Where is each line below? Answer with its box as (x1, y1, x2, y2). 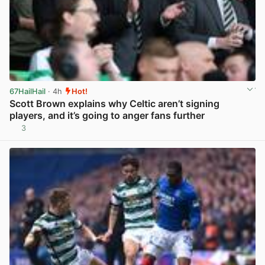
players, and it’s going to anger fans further (9, 109, 205, 121)
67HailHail (9, 86, 46, 96)
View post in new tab (179, 128, 254, 137)
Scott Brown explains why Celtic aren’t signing (9, 97, 219, 109)
